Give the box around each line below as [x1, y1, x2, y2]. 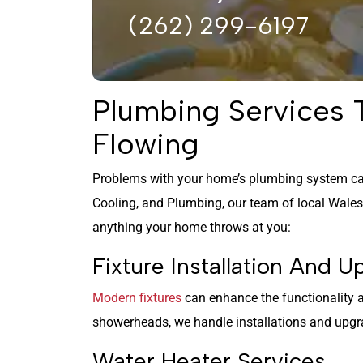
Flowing [92, 126, 199, 161]
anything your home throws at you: [92, 219, 291, 235]
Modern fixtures [92, 289, 181, 305]
